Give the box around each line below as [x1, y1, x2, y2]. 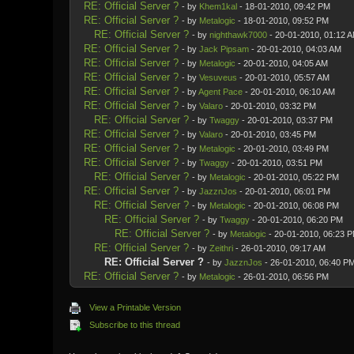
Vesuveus [198, 73, 237, 82]
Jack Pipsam [198, 44, 249, 54]
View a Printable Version [89, 303, 182, 312]
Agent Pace [198, 87, 243, 96]
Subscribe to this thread [89, 320, 181, 330]
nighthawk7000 [209, 30, 267, 40]
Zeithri [209, 243, 233, 253]
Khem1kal [198, 2, 237, 11]
